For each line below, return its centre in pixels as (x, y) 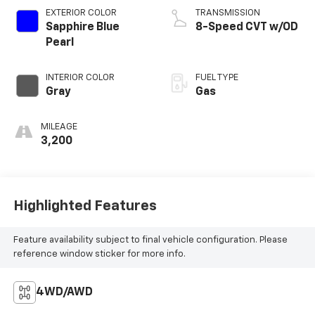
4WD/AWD (64, 292)
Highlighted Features (85, 206)
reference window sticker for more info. (99, 254)
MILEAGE (59, 127)
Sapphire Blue (82, 28)
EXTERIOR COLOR (81, 13)
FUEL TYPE (217, 78)
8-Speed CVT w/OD (247, 28)
